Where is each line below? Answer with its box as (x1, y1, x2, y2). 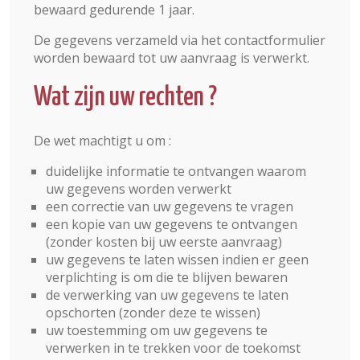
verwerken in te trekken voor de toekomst (46, 339, 301, 357)
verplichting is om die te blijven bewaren (46, 268, 288, 286)
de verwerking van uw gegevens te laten (46, 286, 288, 304)
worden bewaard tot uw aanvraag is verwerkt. (34, 49, 309, 67)
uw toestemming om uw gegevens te (46, 321, 268, 339)
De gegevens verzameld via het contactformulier (34, 31, 325, 49)
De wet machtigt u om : (34, 132, 171, 149)
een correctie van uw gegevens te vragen (46, 198, 293, 215)
